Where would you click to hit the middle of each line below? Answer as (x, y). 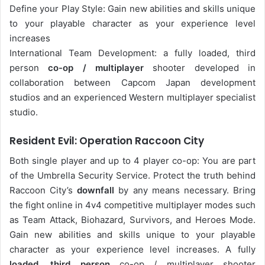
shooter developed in (200, 68)
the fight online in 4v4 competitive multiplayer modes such (132, 205)
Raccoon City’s (43, 190)
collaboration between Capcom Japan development (132, 83)
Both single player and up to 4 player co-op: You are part (132, 160)
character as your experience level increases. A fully (132, 249)
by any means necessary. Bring (185, 190)
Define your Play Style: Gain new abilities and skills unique (132, 9)
